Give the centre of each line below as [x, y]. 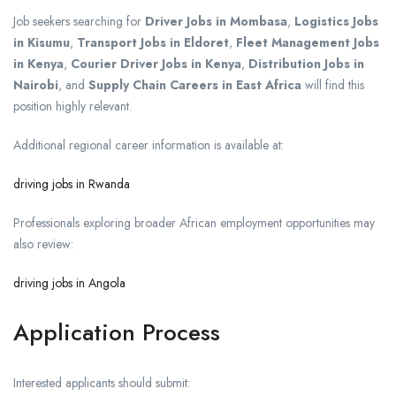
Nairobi [36, 85]
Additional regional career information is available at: [148, 145]
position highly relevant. [72, 107]
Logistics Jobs [336, 22]
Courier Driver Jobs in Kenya [156, 64]
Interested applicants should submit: [102, 383]
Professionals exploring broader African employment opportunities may [194, 223]
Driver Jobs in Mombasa [216, 22]
